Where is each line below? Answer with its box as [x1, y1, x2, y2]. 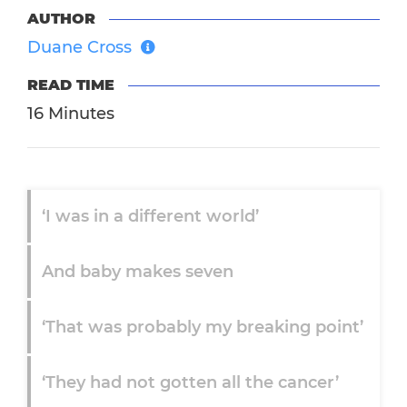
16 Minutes [27, 104, 114, 124]
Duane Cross [27, 37, 132, 58]
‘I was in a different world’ [42, 206, 259, 227]
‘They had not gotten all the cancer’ [42, 372, 339, 393]
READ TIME [27, 76, 114, 94]
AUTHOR [27, 10, 95, 28]
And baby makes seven [42, 262, 233, 283]
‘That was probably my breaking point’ [42, 317, 363, 338]
